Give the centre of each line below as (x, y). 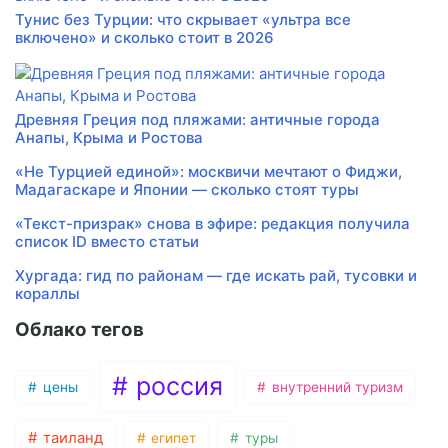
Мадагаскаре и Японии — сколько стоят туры (187, 190)
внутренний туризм (335, 386)
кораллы (47, 294)
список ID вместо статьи (107, 242)
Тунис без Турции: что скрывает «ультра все (183, 20)
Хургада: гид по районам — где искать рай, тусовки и (216, 276)
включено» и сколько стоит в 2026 (144, 38)
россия (176, 386)
